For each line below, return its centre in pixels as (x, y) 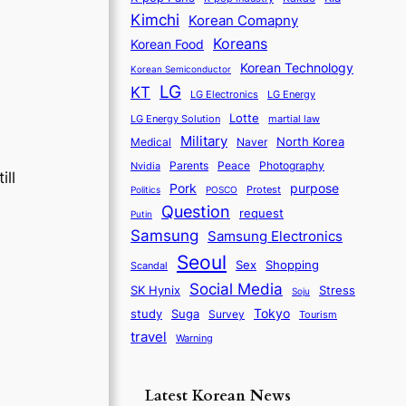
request (261, 213)
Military (204, 140)
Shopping (292, 265)
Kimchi (155, 19)
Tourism (318, 314)
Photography (292, 165)
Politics (145, 189)
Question (196, 211)
